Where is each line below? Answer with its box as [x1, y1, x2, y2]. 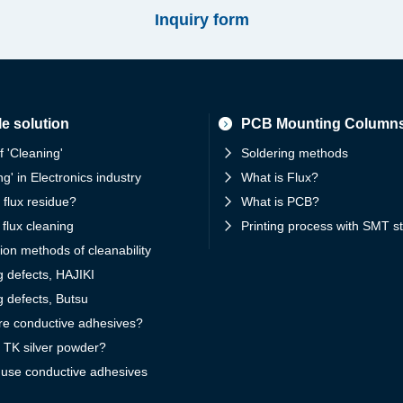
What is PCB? [241, 194, 319, 209]
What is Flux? [241, 170, 318, 184]
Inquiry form [154, 11, 249, 29]
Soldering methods [241, 146, 348, 160]
